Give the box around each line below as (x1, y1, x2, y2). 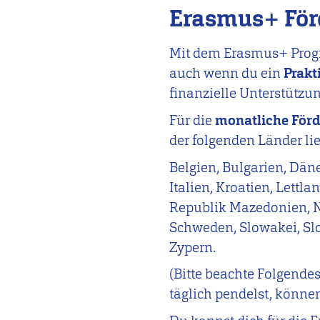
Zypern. (169, 238, 216, 256)
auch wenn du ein (169, 64, 284, 83)
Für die (169, 111, 216, 129)
